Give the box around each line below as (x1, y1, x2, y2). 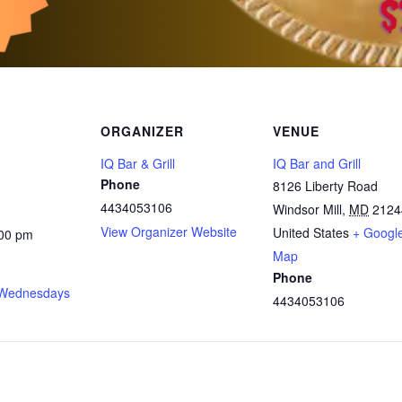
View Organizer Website (100, 223, 237, 240)
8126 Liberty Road (273, 177, 378, 195)
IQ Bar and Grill (273, 154, 361, 172)
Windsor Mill (273, 200, 342, 218)
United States (273, 223, 349, 241)
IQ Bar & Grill (100, 154, 175, 172)
